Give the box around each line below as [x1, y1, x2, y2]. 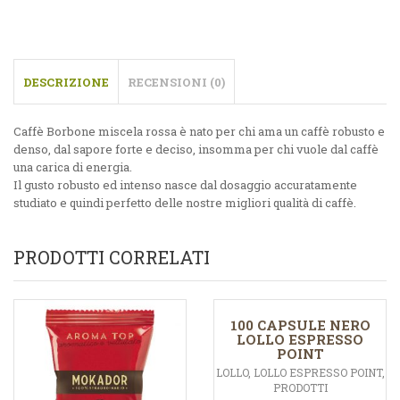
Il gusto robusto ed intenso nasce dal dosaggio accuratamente [13, 177, 357, 194]
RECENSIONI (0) [128, 74, 225, 91]
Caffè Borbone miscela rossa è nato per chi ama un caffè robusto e [13, 123, 385, 140]
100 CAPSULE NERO [229, 316, 371, 335]
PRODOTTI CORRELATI [13, 246, 210, 270]
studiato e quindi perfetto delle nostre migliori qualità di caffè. [13, 195, 356, 212]
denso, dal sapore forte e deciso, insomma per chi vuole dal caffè [13, 141, 379, 158]
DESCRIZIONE [23, 74, 109, 91]
